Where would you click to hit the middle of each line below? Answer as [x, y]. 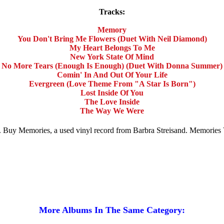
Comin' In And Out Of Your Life [112, 75]
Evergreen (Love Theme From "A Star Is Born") [112, 84]
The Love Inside [112, 102]
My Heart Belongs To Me [112, 48]
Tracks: [112, 12]
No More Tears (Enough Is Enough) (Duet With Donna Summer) [112, 66]
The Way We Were [112, 111]
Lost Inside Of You [112, 93]
